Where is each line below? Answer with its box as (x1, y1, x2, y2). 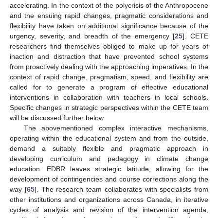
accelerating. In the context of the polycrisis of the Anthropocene (10, 1, 208, 9)
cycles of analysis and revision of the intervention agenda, (10, 205, 208, 214)
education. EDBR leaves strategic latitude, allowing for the (10, 164, 208, 173)
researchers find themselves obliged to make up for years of (10, 42, 208, 50)
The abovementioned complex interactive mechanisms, (23, 124, 208, 132)
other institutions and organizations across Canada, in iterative (10, 195, 208, 203)
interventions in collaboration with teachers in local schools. (10, 93, 208, 101)
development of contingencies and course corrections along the (10, 175, 208, 183)
